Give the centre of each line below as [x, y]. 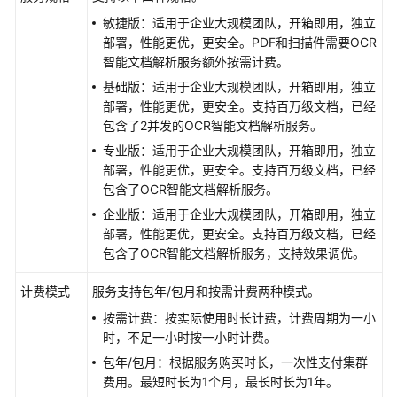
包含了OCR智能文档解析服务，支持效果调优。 [234, 253]
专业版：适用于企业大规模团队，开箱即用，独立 [239, 150]
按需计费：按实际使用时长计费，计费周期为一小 [239, 318]
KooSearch [79, 160]
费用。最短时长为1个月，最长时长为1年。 [221, 381]
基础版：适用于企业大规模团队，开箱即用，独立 [239, 86]
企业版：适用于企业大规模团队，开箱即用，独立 [239, 214]
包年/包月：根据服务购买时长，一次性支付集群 [235, 362]
